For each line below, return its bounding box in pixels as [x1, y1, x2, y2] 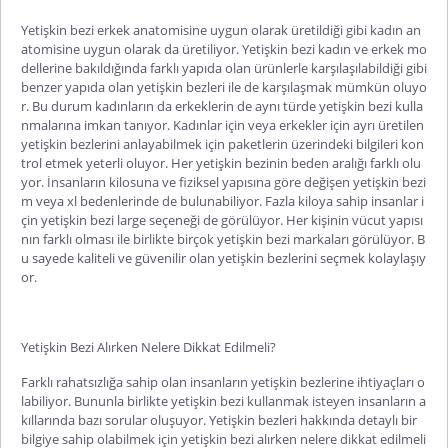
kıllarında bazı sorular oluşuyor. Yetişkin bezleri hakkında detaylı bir [21, 411, 417, 429]
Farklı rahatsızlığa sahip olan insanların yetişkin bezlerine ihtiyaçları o [21, 373, 425, 391]
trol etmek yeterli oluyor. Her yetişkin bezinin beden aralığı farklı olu [21, 154, 421, 172]
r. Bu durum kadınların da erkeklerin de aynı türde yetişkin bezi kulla [21, 97, 423, 115]
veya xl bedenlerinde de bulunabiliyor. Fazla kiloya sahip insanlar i [36, 192, 424, 210]
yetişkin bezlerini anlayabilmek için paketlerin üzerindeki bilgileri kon [21, 135, 424, 153]
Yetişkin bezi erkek [21, 21, 133, 39]
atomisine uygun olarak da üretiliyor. [21, 40, 242, 58]
